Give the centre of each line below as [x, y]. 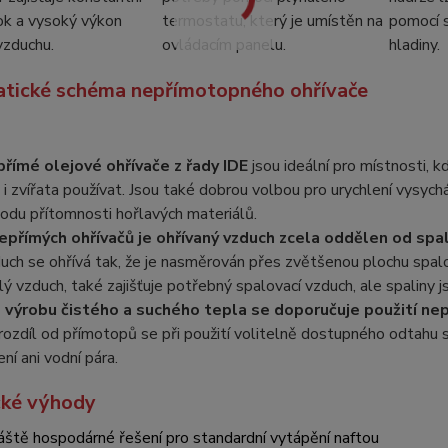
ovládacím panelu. [223, 45]
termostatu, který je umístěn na [272, 21]
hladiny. [414, 45]
